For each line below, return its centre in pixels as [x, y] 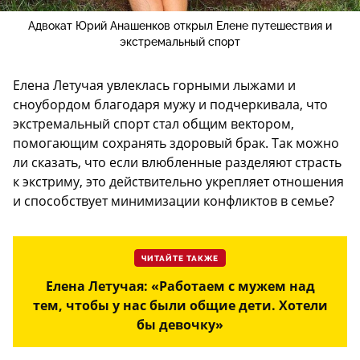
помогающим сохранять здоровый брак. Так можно [176, 143]
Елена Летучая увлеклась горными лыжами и [154, 85]
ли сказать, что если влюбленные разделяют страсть [177, 162]
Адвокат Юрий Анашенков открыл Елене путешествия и [180, 25]
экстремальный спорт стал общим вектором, [153, 123]
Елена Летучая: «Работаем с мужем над [180, 286]
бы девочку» [180, 324]
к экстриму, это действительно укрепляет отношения [178, 181]
